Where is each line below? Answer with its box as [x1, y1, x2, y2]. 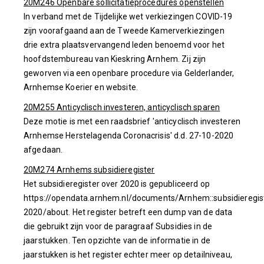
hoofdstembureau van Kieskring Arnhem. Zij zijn [24, 54, 206, 64]
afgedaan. [24, 144, 63, 154]
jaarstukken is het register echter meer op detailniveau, [24, 249, 232, 259]
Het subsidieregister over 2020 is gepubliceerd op [24, 179, 210, 189]
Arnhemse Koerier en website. [24, 82, 138, 92]
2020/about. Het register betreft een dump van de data [24, 207, 233, 217]
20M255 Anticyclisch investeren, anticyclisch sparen [24, 102, 220, 112]
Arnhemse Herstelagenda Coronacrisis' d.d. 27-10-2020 [24, 130, 234, 140]
